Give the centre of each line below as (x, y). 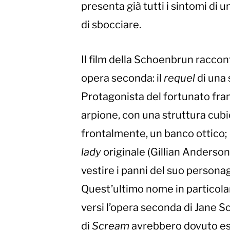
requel (180, 78)
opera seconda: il (122, 78)
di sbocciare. (111, 25)
